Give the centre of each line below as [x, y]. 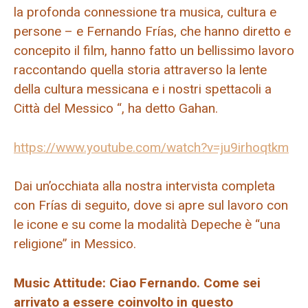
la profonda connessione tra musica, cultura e [145, 12]
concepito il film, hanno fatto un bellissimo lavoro [154, 51]
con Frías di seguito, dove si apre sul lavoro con [151, 206]
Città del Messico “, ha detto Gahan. [116, 109]
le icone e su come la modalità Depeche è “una [147, 225]
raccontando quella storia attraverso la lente [140, 70]
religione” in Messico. [75, 244]
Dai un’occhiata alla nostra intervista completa [144, 186]
